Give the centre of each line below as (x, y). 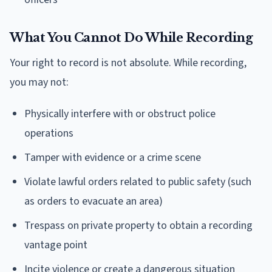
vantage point (56, 245)
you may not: (39, 82)
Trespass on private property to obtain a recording (138, 225)
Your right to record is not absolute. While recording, (128, 63)
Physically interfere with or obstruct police (120, 114)
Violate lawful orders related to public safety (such (138, 182)
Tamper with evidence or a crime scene (113, 157)
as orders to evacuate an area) (93, 201)
